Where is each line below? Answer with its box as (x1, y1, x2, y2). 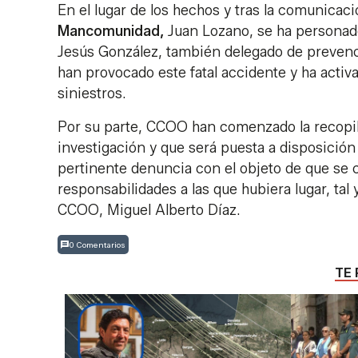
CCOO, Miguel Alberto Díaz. (58, 201, 241, 220)
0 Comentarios (69, 239, 125, 250)
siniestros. (58, 85, 126, 103)
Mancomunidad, (58, 22, 164, 41)
